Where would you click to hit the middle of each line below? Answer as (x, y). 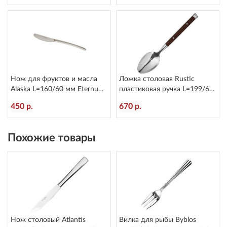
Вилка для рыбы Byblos (158, 220)
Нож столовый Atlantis (48, 220)
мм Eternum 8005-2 (151, 99)
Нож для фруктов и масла (54, 79)
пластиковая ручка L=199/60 (166, 89)
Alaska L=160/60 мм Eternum (58, 89)
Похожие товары (51, 138)
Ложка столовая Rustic (157, 79)
